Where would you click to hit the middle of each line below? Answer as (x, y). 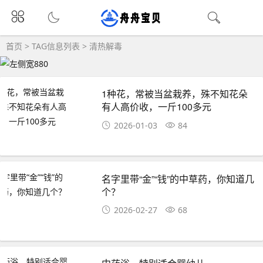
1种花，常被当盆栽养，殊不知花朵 (175, 94)
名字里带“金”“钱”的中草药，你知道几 (178, 178)
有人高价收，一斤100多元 (157, 107)
